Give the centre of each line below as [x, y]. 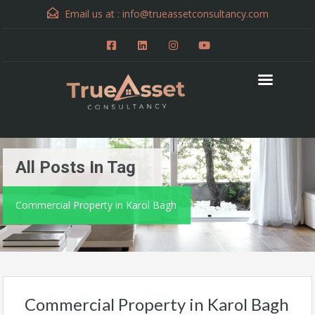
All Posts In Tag [76, 167]
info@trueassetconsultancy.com [195, 14]
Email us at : [92, 14]
